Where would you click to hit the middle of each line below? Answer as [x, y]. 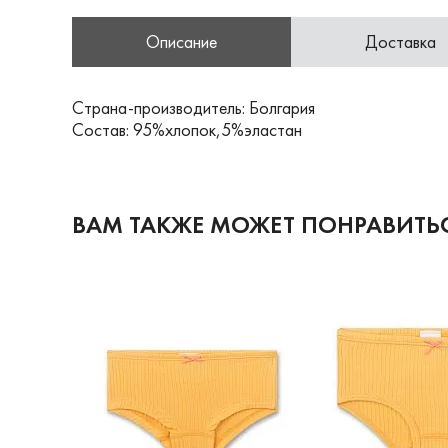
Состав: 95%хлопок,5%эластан [187, 129]
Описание [181, 41]
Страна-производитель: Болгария [193, 107]
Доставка [400, 41]
